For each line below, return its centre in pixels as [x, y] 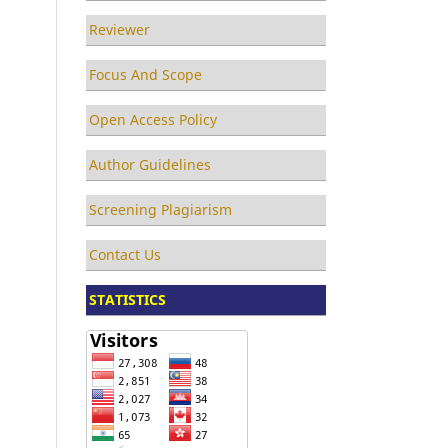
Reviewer [119, 29]
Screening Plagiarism [160, 209]
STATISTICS [127, 299]
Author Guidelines [150, 164]
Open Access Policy [153, 119]
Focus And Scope [145, 74]
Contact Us [125, 254]
